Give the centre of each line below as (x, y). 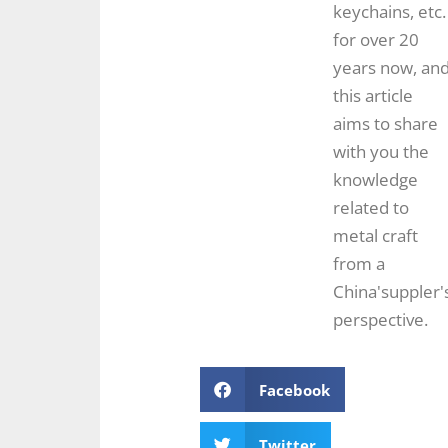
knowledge (375, 179)
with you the (381, 151)
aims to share (385, 123)
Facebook (294, 389)
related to (371, 207)
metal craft (375, 235)
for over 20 (376, 39)
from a (359, 263)
